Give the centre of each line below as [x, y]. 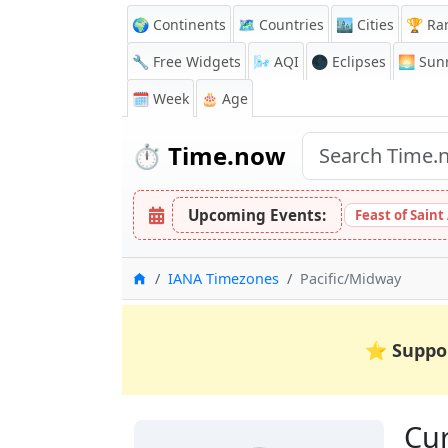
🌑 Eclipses [348, 61]
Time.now [224, 155]
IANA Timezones [223, 278]
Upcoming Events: [257, 215]
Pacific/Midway [350, 278]
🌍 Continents [179, 24]
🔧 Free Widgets [186, 61]
